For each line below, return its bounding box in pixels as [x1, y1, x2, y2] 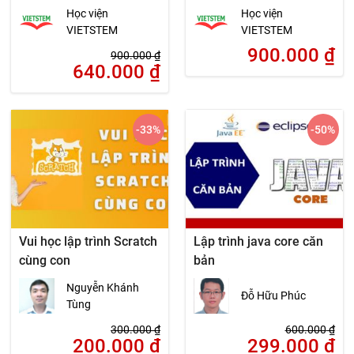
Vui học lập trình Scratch [19, 234, 158, 250]
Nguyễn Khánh [66, 281, 140, 294]
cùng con [19, 253, 71, 269]
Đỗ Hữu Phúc [240, 289, 306, 303]
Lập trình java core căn [193, 234, 323, 250]
